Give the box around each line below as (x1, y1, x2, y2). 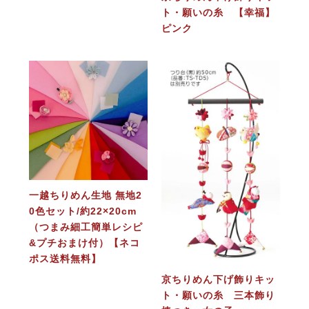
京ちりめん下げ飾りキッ (161, 273, 275, 285)
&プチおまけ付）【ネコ (28, 237, 140, 248)
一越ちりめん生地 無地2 (28, 189, 142, 201)
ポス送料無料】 (28, 252, 101, 264)
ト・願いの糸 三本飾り (161, 289, 275, 301)
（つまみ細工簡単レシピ (28, 221, 143, 232)
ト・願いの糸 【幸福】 (161, 7, 275, 19)
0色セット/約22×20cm (28, 205, 137, 217)
